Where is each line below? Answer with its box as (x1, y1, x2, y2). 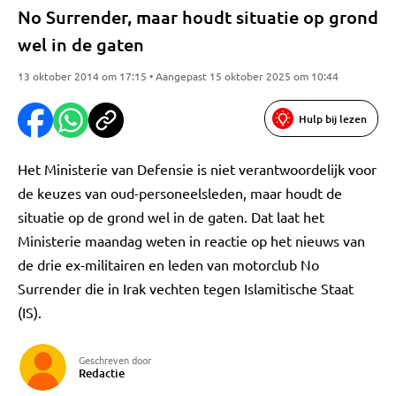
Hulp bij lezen (299, 110, 367, 126)
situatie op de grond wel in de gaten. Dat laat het (18, 208, 324, 225)
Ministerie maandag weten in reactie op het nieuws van (18, 232, 365, 249)
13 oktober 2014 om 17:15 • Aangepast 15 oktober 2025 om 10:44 (18, 69, 339, 83)
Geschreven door (79, 353, 151, 367)
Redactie (79, 365, 125, 381)
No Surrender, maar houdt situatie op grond (18, 5, 378, 28)
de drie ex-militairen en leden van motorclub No (18, 255, 319, 273)
